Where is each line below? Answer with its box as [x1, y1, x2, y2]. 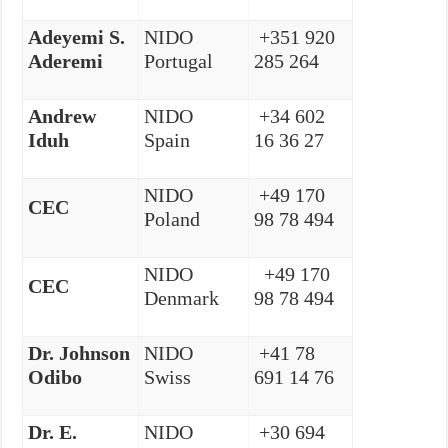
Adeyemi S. [28, 25, 126, 48]
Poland [144, 207, 201, 230]
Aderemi [28, 49, 104, 72]
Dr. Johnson [28, 341, 131, 364]
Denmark [144, 286, 220, 309]
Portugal [144, 49, 214, 72]
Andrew [28, 104, 97, 127]
